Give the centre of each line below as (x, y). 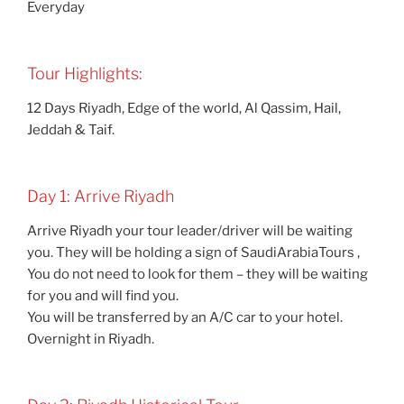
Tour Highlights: (85, 74)
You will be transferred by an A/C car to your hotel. (185, 317)
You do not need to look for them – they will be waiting (197, 274)
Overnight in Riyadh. (91, 339)
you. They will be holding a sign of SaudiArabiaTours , (193, 252)
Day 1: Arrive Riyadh (101, 197)
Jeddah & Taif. (71, 129)
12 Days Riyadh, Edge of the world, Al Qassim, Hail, (184, 108)
